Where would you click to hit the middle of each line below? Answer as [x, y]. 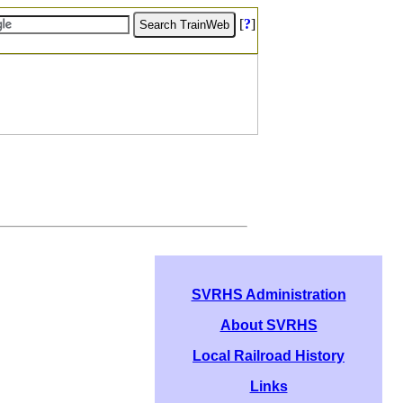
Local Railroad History [269, 356]
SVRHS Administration [269, 295]
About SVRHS [269, 325]
